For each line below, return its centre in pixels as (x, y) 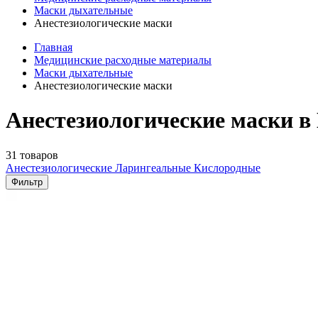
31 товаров (32, 155)
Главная (53, 47)
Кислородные (227, 168)
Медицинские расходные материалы (123, 60)
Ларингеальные (154, 168)
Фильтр (27, 182)
